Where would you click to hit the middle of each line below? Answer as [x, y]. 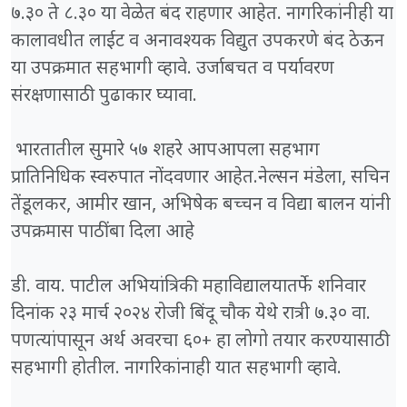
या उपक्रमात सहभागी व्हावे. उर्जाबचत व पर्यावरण [173, 69]
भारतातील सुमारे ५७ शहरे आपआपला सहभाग [165, 151]
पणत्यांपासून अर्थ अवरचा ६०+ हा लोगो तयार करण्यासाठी [200, 342]
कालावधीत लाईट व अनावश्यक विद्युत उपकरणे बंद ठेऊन [198, 42]
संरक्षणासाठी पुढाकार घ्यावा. [106, 97]
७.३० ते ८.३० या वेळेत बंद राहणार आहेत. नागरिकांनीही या [202, 15]
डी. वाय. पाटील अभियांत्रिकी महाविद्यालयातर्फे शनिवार [189, 288]
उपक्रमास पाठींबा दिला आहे [103, 233]
